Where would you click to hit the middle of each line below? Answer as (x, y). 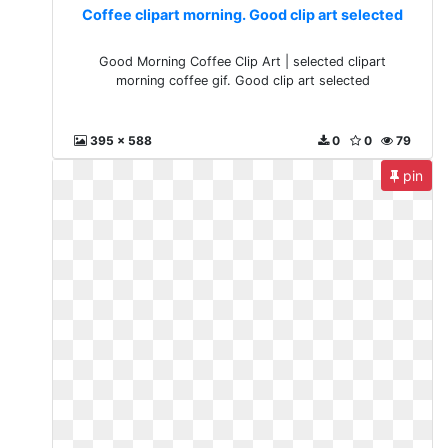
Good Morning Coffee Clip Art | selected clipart (243, 61)
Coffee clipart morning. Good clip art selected (243, 14)
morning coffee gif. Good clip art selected (242, 80)
